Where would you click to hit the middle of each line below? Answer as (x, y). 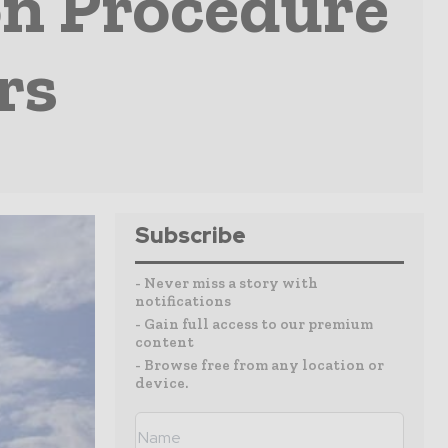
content (164, 342)
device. (161, 383)
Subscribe (190, 235)
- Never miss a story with (226, 283)
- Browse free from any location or (259, 365)
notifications (183, 301)
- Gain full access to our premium (254, 324)
